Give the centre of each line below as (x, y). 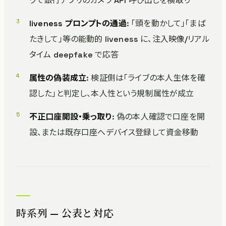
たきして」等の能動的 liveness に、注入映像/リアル (120, 39)
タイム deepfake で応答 (74, 55)
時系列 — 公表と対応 (65, 213)
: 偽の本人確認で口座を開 (158, 117)
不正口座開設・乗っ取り (71, 117)
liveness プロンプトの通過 (78, 23)
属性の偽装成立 (58, 78)
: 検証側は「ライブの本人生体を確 (146, 78)
